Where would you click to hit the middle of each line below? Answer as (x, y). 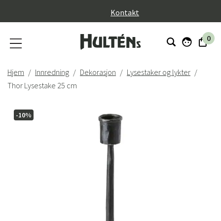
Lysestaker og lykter (159, 72)
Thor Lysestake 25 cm (42, 85)
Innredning (52, 72)
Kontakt (125, 12)
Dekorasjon (98, 72)
